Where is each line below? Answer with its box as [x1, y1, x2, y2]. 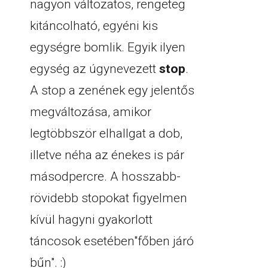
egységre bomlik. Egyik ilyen [30, 40, 185, 54]
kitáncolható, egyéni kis [30, 19, 158, 33]
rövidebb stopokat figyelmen [30, 191, 187, 205]
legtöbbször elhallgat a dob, [30, 126, 182, 141]
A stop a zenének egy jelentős [30, 83, 194, 98]
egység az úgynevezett [30, 62, 159, 76]
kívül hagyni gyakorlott [30, 212, 153, 227]
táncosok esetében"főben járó [30, 234, 194, 248]
